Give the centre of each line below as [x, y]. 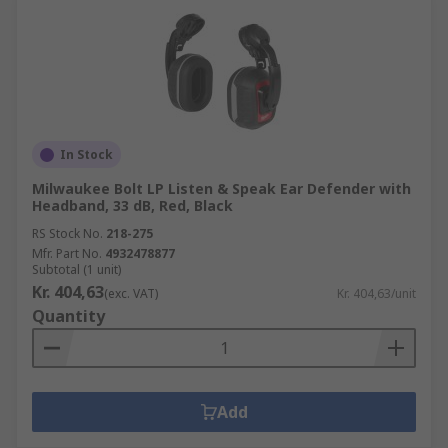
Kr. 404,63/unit [376, 293]
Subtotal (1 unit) [76, 269]
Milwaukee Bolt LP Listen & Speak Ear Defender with [221, 188]
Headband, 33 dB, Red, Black [132, 205]
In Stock [86, 154]
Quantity [68, 316]
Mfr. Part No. [67, 253]
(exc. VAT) [131, 293]
